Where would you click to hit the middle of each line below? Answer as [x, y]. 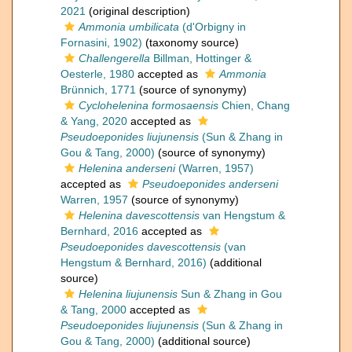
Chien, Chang [254, 106]
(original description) [138, 11]
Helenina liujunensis [128, 294]
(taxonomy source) [191, 43]
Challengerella [114, 59]
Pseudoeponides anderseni [210, 184]
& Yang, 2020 [94, 121]
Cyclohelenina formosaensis [148, 106]
